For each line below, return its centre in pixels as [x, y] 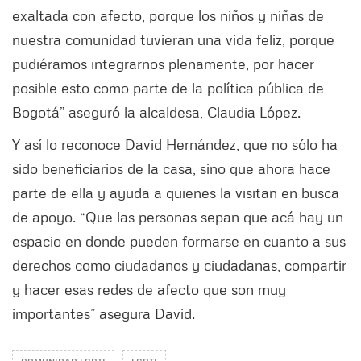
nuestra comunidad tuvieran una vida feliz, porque [173, 39]
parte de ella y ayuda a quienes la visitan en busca [176, 192]
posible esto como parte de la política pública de [168, 87]
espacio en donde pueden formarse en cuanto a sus [179, 241]
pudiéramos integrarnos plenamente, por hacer [163, 63]
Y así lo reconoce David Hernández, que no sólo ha [175, 144]
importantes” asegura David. [106, 313]
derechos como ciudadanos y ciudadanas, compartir [179, 265]
